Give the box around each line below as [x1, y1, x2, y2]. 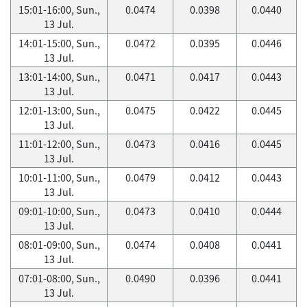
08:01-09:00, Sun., [18, 237, 100, 252]
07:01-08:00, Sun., [18, 271, 100, 286]
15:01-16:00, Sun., [18, 2, 100, 17]
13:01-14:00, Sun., [18, 69, 100, 84]
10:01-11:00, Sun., [18, 170, 100, 185]
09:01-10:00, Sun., [18, 204, 100, 219]
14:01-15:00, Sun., [18, 36, 100, 51]
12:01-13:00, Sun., [18, 103, 100, 118]
